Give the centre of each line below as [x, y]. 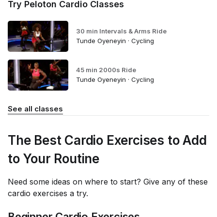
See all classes [35, 109]
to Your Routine [54, 159]
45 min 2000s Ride [106, 70]
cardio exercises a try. [48, 193]
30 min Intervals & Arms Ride [121, 31]
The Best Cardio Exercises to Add [107, 140]
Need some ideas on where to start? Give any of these [108, 182]
